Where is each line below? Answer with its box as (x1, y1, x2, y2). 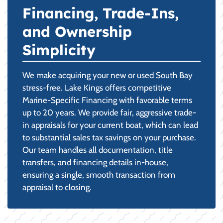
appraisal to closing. (22, 182, 92, 192)
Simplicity (22, 40, 96, 59)
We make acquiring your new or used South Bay (22, 70, 193, 80)
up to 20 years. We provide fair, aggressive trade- (22, 107, 196, 117)
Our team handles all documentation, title (22, 144, 173, 155)
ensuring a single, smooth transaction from (22, 169, 175, 180)
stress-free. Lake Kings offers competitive (22, 82, 171, 93)
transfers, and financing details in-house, (22, 157, 168, 167)
